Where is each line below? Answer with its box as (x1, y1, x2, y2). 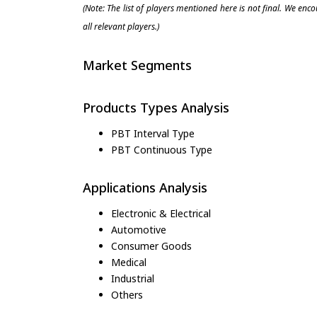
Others (111, 288, 143, 302)
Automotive (111, 223, 166, 237)
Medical (111, 255, 146, 270)
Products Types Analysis (83, 98, 229, 116)
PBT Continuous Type (111, 142, 212, 156)
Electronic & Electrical (111, 207, 211, 221)
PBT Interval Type (111, 126, 195, 140)
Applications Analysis (83, 178, 207, 196)
